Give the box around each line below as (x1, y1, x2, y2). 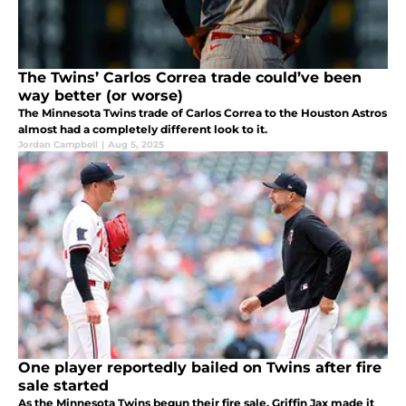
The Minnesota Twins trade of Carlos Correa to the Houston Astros (18, 106, 387, 121)
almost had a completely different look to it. (18, 122, 267, 137)
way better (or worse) (18, 87, 183, 105)
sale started (18, 377, 109, 395)
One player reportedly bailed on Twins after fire (18, 359, 382, 377)
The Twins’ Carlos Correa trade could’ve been (18, 69, 362, 87)
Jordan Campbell (18, 139, 98, 151)
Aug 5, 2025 (108, 139, 164, 151)
